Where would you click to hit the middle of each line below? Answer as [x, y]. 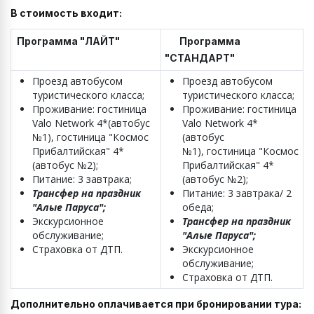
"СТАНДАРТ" [212, 58]
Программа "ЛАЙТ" [68, 41]
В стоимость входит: [66, 13]
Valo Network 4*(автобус [91, 123]
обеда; [198, 207]
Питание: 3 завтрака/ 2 [237, 193]
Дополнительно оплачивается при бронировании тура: [156, 304]
